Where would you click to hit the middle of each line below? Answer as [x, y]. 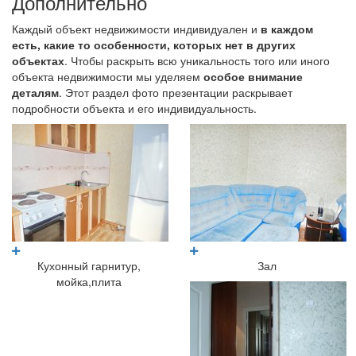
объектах [38, 60]
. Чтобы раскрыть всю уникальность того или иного [197, 60]
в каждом [287, 29]
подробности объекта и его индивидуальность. [134, 108]
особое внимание [253, 76]
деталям [35, 92]
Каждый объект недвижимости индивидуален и [136, 29]
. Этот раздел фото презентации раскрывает [176, 92]
